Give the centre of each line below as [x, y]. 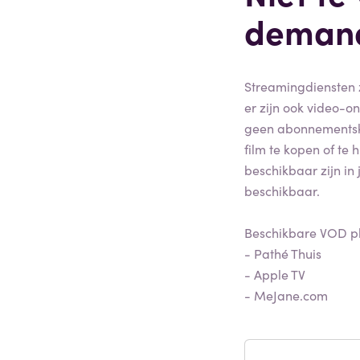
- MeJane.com [286, 295]
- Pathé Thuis [283, 253]
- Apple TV [275, 274]
